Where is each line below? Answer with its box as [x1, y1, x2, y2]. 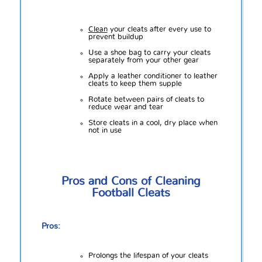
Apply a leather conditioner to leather [88, 72, 218, 80]
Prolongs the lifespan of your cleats [88, 251, 208, 260]
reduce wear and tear [88, 103, 163, 111]
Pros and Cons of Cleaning [61, 175, 201, 188]
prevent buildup [88, 33, 143, 41]
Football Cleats [91, 187, 170, 199]
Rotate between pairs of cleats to [88, 95, 204, 104]
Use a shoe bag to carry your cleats [88, 49, 211, 57]
